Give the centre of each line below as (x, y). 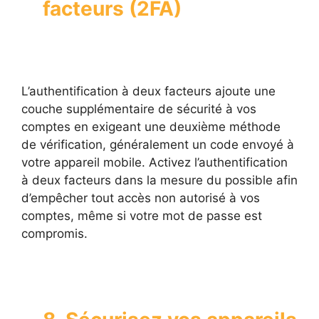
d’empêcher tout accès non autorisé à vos (141, 198)
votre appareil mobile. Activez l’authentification (155, 163)
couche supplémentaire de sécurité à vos (139, 109)
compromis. (54, 234)
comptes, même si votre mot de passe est (142, 216)
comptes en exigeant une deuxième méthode (151, 127)
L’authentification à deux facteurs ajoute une (148, 91)
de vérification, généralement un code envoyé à (158, 145)
